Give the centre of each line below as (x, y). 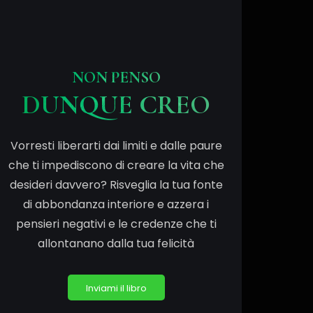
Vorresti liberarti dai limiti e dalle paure (116, 145)
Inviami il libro (116, 288)
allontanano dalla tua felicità (116, 243)
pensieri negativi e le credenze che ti (116, 224)
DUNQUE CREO (116, 104)
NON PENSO (116, 77)
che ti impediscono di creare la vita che (116, 165)
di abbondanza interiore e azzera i (116, 204)
